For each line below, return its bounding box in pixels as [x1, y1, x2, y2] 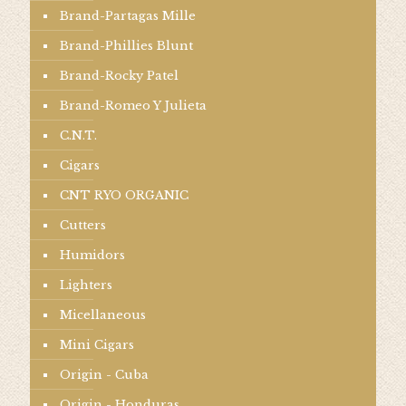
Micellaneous [60, 307, 146, 323]
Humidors [60, 247, 125, 263]
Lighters [60, 277, 112, 293]
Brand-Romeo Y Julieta [60, 98, 207, 113]
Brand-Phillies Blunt [60, 38, 193, 53]
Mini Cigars [60, 337, 134, 353]
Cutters [60, 217, 106, 233]
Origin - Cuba [60, 367, 149, 382]
